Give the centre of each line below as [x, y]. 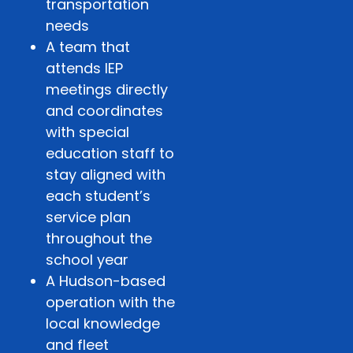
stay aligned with [106, 174]
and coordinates [104, 110]
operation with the [110, 302]
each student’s [98, 195]
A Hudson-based [106, 281]
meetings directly [107, 89]
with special [87, 132]
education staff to [110, 153]
